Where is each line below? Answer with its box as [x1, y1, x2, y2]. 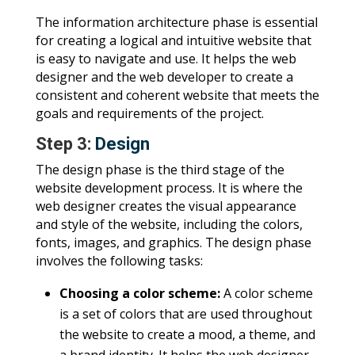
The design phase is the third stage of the [35, 160, 284, 178]
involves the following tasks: [35, 251, 203, 269]
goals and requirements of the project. [35, 104, 264, 122]
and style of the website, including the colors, [35, 215, 303, 233]
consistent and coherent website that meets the [35, 86, 319, 104]
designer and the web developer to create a [35, 67, 293, 86]
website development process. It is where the [35, 178, 303, 197]
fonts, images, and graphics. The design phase [35, 233, 311, 251]
